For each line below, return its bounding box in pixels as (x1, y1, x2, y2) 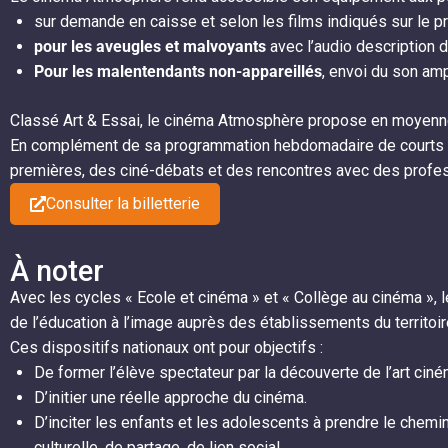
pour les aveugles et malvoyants (34, 37, 266, 57)
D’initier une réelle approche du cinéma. (34, 388, 307, 408)
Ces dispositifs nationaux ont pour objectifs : (10, 338, 323, 358)
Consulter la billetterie (46, 194, 200, 214)
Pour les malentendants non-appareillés (34, 62, 322, 82)
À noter (10, 254, 104, 289)
